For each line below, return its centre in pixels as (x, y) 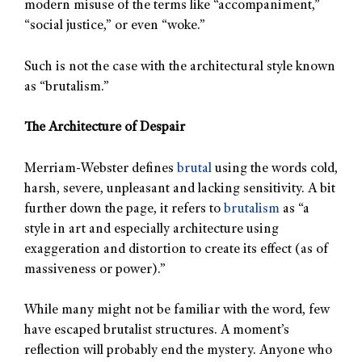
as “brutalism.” (67, 87)
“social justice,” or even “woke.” (115, 27)
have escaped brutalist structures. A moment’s (157, 331)
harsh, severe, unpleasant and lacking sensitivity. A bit (180, 189)
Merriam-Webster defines (101, 169)
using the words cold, (275, 169)
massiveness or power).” (95, 270)
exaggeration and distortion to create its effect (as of (176, 250)
